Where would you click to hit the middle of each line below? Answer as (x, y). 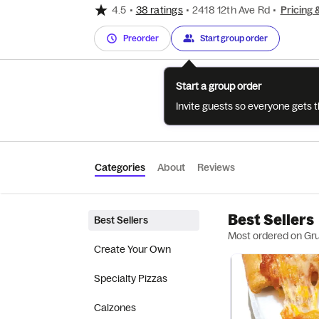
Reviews (216, 167)
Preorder (141, 38)
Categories (120, 167)
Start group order (234, 38)
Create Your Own (132, 249)
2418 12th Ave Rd (231, 10)
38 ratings (159, 10)
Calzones (115, 308)
